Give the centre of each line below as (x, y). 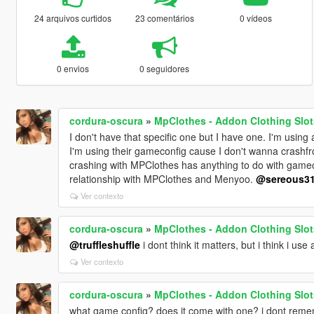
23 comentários (164, 18)
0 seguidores (165, 68)
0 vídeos (256, 18)
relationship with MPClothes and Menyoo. (162, 178)
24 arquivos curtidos (73, 18)
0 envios (73, 68)
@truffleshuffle (104, 244)
